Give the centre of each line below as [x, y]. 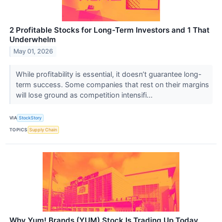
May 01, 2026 [33, 52]
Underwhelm [33, 39]
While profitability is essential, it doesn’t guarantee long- [109, 74]
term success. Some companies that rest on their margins [112, 84]
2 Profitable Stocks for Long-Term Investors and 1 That [110, 30]
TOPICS [19, 130]
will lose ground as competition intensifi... [85, 95]
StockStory [30, 118]
